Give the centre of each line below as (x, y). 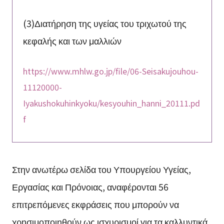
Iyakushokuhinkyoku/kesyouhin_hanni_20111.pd (111, 103)
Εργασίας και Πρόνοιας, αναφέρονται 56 (90, 186)
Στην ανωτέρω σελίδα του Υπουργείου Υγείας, (101, 169)
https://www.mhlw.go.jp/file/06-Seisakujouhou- (110, 71)
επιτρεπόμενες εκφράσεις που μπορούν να (95, 204)
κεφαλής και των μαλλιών (72, 41)
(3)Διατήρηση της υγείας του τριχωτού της (104, 23)
